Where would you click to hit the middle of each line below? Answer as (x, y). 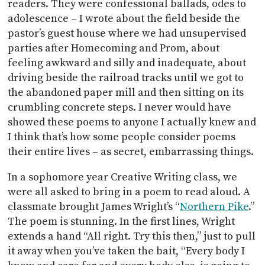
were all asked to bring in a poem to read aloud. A (129, 192)
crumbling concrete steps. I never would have (120, 107)
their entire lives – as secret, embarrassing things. (131, 152)
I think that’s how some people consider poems (122, 137)
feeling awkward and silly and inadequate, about (127, 63)
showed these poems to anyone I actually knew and (132, 122)
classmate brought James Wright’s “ (94, 207)
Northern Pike (214, 207)
